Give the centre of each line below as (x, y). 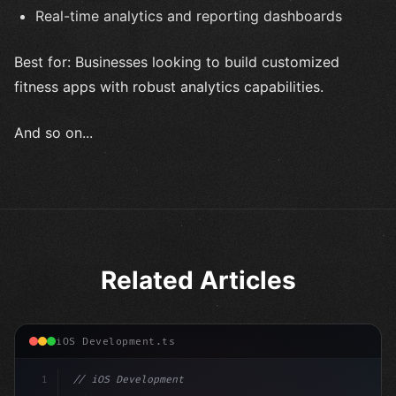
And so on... (53, 133)
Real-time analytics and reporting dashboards (189, 16)
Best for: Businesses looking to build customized (177, 62)
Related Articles (198, 281)
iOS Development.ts (115, 341)
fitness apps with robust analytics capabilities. (169, 87)
